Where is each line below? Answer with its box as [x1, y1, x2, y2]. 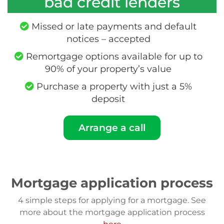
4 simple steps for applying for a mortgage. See [18, 195, 206, 205]
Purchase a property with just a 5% [33, 80, 192, 92]
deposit [91, 93, 125, 104]
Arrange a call [78, 121, 145, 133]
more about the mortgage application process [19, 207, 205, 217]
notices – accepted [66, 33, 150, 44]
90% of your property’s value [45, 63, 171, 74]
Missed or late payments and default [29, 20, 196, 32]
